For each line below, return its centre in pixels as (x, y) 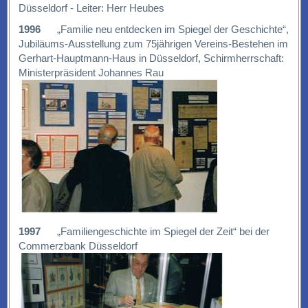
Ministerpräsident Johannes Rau (91, 73)
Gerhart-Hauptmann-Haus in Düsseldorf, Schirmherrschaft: (151, 58)
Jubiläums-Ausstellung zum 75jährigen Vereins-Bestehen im (153, 44)
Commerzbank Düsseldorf (78, 246)
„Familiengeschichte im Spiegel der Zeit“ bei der (155, 232)
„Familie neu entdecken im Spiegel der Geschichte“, (164, 30)
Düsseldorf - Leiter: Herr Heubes (91, 8)
